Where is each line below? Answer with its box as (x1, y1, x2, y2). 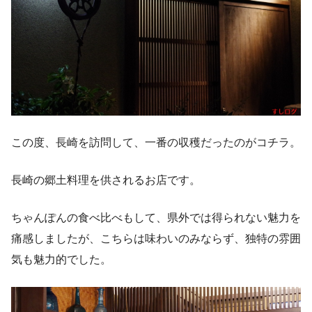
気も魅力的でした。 (11, 253, 111, 265)
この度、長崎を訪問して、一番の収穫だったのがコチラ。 (11, 136, 301, 148)
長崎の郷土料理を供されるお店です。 (11, 173, 201, 186)
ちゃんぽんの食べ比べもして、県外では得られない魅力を (11, 211, 301, 224)
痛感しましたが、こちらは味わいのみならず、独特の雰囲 (11, 232, 301, 244)
